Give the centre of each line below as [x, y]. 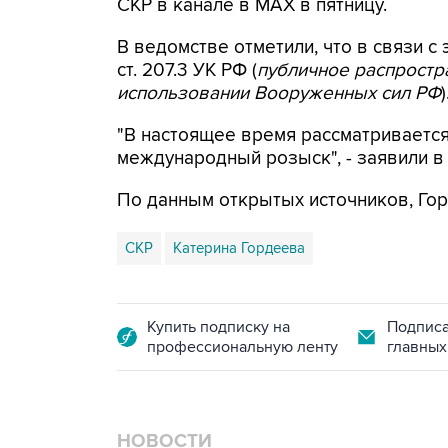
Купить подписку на [218, 327]
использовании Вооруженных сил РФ [279, 93]
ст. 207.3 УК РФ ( [187, 70]
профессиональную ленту [242, 347]
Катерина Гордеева [239, 248]
